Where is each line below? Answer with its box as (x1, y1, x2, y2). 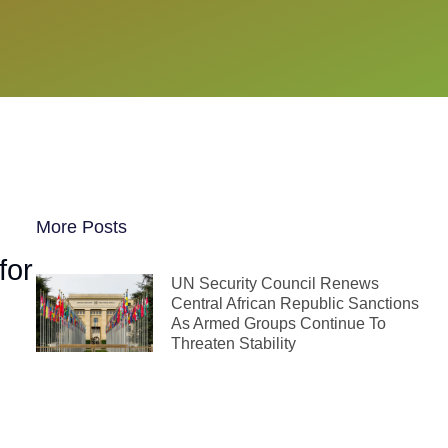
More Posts (36, 217, 127, 237)
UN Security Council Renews (171, 275, 379, 292)
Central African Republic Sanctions (171, 295, 419, 312)
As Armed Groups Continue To (171, 315, 386, 332)
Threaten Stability (171, 335, 296, 352)
